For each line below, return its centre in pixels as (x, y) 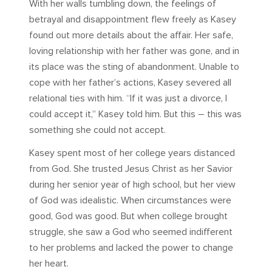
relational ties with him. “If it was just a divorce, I (128, 99)
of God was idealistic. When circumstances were (130, 201)
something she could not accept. (97, 130)
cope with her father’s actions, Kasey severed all (130, 83)
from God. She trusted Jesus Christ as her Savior (131, 169)
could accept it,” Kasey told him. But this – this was (135, 114)
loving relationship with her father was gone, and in (134, 51)
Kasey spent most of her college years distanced (132, 153)
